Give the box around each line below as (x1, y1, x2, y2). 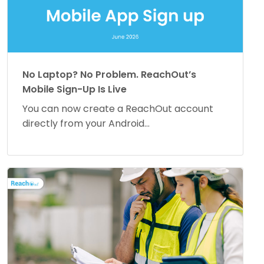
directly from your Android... (22, 117, 150, 131)
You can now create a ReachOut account (22, 102, 213, 116)
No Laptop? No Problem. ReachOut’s (22, 68, 196, 82)
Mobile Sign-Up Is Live (22, 82, 127, 97)
